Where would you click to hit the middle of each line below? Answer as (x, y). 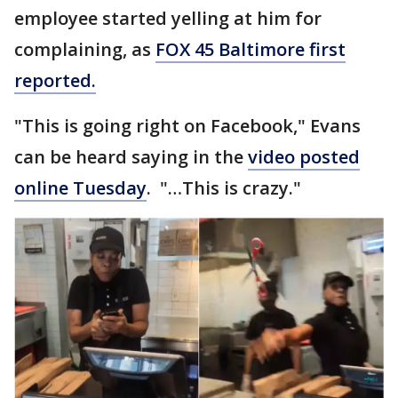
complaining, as (85, 49)
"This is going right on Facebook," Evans (187, 126)
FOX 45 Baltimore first (251, 49)
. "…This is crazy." (224, 188)
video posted (304, 157)
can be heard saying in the (131, 157)
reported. (55, 80)
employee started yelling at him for (168, 18)
